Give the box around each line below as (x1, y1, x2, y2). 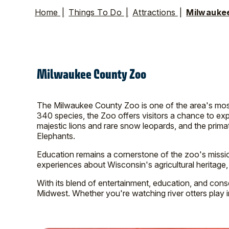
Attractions (132, 7, 178, 17)
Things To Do (68, 7, 124, 17)
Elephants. (37, 130, 77, 141)
